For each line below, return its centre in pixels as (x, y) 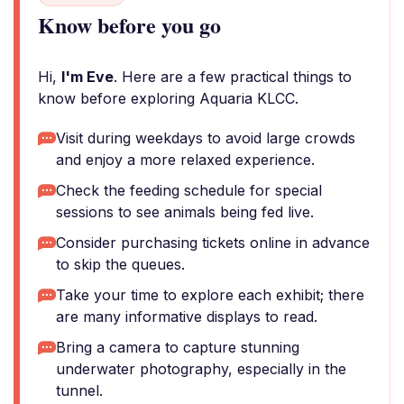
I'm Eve (87, 77)
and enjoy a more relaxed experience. (185, 160)
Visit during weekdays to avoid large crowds (206, 138)
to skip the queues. (120, 264)
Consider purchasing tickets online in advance (213, 243)
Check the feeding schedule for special (189, 190)
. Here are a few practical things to (233, 77)
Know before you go (129, 25)
